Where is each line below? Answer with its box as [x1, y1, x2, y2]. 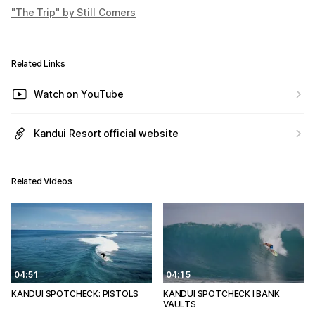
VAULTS [163, 298, 196, 309]
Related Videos [11, 176, 72, 186]
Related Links [11, 58, 65, 69]
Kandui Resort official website [34, 127, 179, 139]
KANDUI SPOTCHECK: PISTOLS [11, 288, 139, 299]
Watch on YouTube [34, 88, 124, 100]
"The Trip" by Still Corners [11, 6, 136, 18]
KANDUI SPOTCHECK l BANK [163, 288, 280, 299]
